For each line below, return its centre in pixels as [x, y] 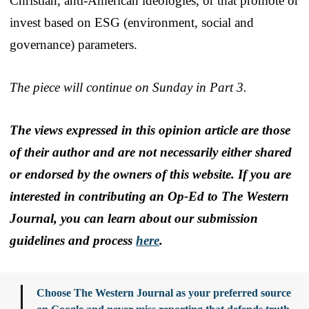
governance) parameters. [73, 44]
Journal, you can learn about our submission [134, 218]
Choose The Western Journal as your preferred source [164, 292]
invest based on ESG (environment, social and [132, 22]
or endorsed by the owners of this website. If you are [150, 174]
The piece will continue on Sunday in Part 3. [128, 87]
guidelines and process [73, 240]
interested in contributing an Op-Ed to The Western [149, 196]
